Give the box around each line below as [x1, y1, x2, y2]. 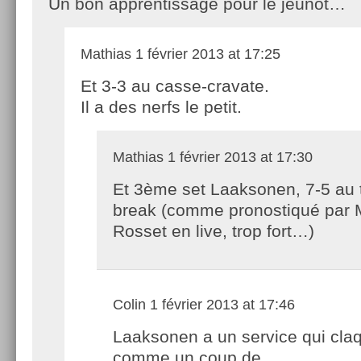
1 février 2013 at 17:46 [146, 296, 295, 313]
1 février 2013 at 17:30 [164, 148, 313, 165]
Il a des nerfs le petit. [81, 97, 242, 116]
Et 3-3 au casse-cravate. [81, 76, 269, 95]
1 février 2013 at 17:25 [131, 45, 280, 62]
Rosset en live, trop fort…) [113, 221, 314, 240]
